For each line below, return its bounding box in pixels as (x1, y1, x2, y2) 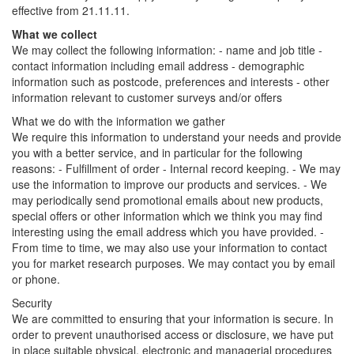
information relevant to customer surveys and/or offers (12, 89, 282, 105)
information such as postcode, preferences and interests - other (12, 73, 330, 89)
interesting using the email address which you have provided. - (12, 224, 324, 239)
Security (12, 295, 52, 311)
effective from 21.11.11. (12, 2, 130, 18)
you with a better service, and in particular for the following (12, 145, 303, 160)
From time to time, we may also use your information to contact (12, 239, 327, 255)
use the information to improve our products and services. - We (12, 176, 327, 192)
